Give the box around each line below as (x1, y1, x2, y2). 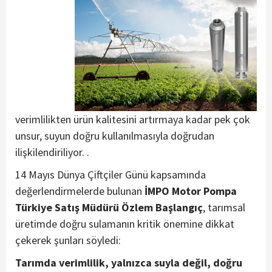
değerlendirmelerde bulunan (15, 183, 144, 198)
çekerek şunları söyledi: (15, 233, 121, 247)
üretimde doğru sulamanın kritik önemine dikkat (15, 216, 234, 231)
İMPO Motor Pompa (144, 183, 237, 198)
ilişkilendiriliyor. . (15, 144, 89, 159)
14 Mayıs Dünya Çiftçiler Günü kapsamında (15, 167, 206, 182)
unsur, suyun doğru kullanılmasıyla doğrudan (15, 128, 214, 143)
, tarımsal (203, 200, 245, 214)
